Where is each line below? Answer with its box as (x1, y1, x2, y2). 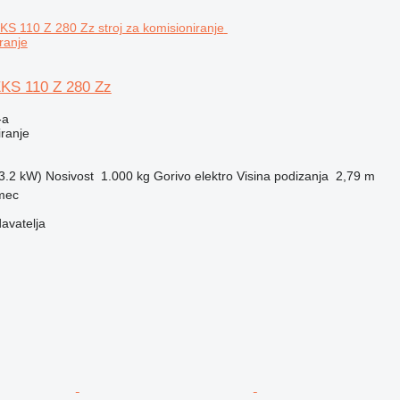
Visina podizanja (236, 168, 329, 183)
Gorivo (153, 168, 191, 183)
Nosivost (45, 168, 94, 183)
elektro (194, 168, 233, 183)
